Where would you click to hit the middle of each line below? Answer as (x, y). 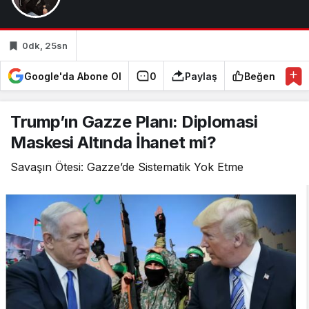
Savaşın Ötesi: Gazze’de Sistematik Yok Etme (127, 167)
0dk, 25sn (45, 45)
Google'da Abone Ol (73, 76)
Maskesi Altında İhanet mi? (113, 142)
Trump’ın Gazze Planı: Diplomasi (134, 122)
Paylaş (201, 76)
